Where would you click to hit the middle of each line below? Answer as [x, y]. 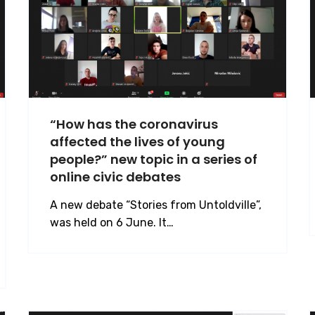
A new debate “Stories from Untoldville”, [156, 205]
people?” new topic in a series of [154, 159]
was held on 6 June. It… [112, 223]
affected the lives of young [137, 142]
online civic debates [115, 177]
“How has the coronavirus [134, 124]
